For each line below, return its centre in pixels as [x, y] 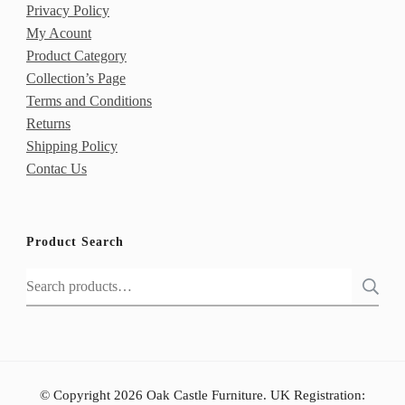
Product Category [76, 56]
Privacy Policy [68, 11]
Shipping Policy [72, 146]
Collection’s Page [76, 79]
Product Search [75, 242]
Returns [48, 124]
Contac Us [57, 169]
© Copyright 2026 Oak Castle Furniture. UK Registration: [202, 396]
